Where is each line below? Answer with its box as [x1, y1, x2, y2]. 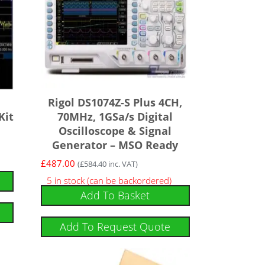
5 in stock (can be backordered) [46, 174, 172, 186]
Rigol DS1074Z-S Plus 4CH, [48, 95, 183, 109]
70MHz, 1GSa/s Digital [57, 109, 173, 124]
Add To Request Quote [60, 219, 171, 234]
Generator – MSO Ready [52, 138, 179, 152]
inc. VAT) [106, 159, 138, 169]
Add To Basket [80, 188, 150, 202]
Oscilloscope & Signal [59, 124, 172, 138]
